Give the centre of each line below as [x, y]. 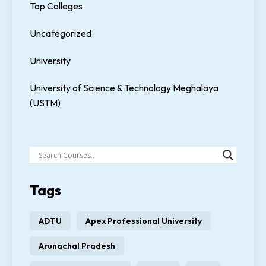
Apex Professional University [144, 221]
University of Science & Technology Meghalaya [124, 88]
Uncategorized [61, 34]
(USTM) [45, 103]
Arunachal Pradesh [77, 246]
